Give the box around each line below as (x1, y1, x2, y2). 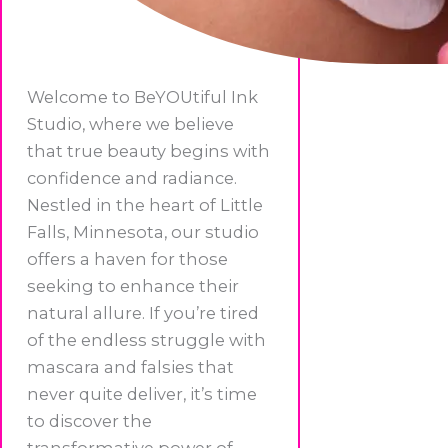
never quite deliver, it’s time (27, 383, 257, 404)
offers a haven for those (27, 248, 228, 269)
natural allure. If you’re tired (27, 302, 259, 323)
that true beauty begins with (27, 140, 270, 161)
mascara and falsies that (27, 356, 234, 377)
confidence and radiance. (27, 167, 237, 188)
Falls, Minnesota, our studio (27, 221, 259, 242)
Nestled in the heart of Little (27, 194, 263, 215)
